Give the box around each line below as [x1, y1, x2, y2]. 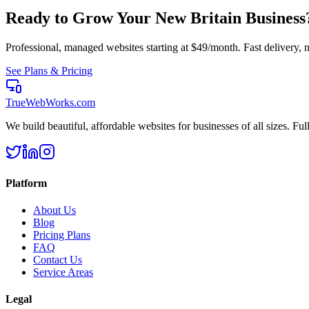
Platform [6, 177, 47, 189]
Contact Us [33, 254, 82, 266]
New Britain [155, 8, 241, 27]
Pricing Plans [33, 229, 90, 241]
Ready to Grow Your [6, 8, 155, 27]
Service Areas [33, 266, 93, 279]
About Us [33, 204, 76, 217]
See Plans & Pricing [6, 64, 92, 77]
